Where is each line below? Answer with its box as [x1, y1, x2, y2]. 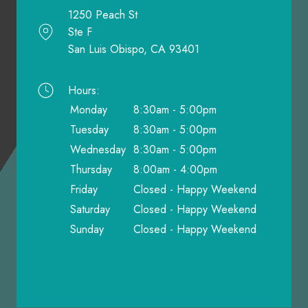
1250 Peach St [68, 6, 137, 23]
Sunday [70, 221, 104, 237]
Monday [70, 101, 107, 118]
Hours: [68, 82, 100, 98]
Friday [70, 181, 98, 197]
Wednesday [70, 141, 126, 157]
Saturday [70, 201, 110, 217]
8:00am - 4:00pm [133, 161, 217, 177]
